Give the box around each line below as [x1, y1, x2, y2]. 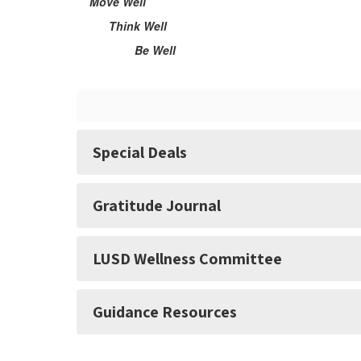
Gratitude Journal [93, 195, 221, 216]
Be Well [77, 42, 176, 58]
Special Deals [93, 142, 187, 163]
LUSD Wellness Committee [93, 248, 282, 269]
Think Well [77, 18, 167, 34]
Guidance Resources [93, 301, 237, 322]
